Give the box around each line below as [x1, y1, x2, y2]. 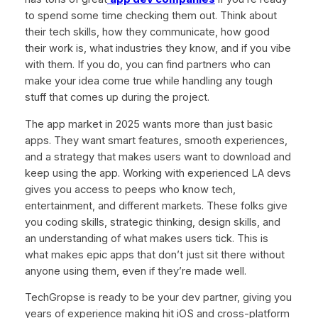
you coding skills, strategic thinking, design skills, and [24, 215, 280, 229]
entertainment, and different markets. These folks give [24, 199, 287, 212]
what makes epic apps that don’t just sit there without [24, 248, 285, 261]
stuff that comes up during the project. [24, 90, 209, 104]
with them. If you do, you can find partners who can [24, 57, 270, 71]
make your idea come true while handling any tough [24, 74, 273, 87]
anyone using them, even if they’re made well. [24, 264, 246, 278]
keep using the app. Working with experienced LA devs [24, 166, 291, 180]
